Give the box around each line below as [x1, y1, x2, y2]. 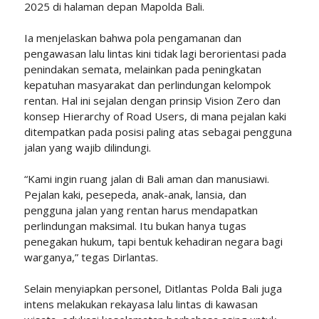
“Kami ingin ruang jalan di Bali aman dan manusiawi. [23, 172, 269, 187]
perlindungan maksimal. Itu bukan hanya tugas [23, 219, 246, 234]
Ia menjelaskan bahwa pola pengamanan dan [23, 31, 241, 46]
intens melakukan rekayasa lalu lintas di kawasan [23, 297, 258, 312]
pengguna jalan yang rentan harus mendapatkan [23, 203, 258, 218]
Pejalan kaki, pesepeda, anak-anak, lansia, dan [23, 187, 246, 202]
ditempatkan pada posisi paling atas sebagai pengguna [23, 125, 292, 140]
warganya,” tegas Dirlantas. [23, 250, 158, 265]
